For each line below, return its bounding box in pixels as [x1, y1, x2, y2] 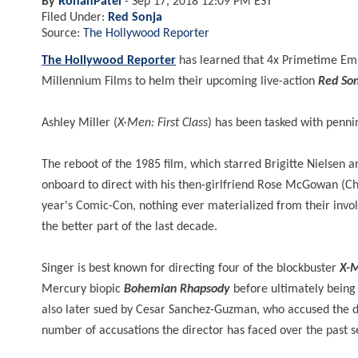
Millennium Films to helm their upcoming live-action [42, 74, 318, 88]
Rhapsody [180, 282, 233, 296]
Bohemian [124, 282, 180, 296]
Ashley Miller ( [42, 116, 117, 129]
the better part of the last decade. [42, 220, 221, 233]
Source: [42, 26, 83, 40]
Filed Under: [42, 10, 108, 24]
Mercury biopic [42, 282, 124, 296]
